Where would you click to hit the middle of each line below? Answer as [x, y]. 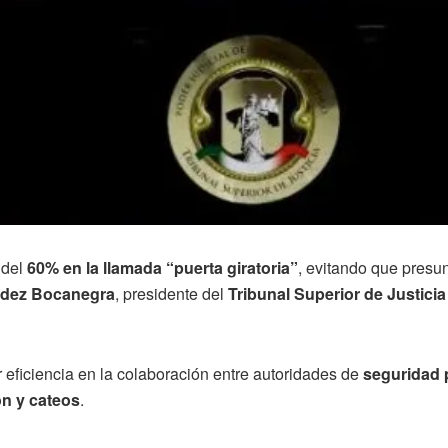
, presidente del [171, 293]
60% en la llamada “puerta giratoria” [162, 267]
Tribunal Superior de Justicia [337, 293]
